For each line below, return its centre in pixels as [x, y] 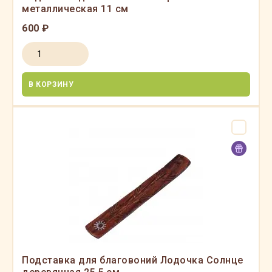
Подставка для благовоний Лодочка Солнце [133, 260]
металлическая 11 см [75, 9]
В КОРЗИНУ [51, 84]
